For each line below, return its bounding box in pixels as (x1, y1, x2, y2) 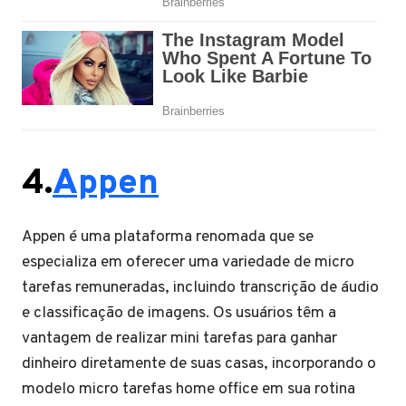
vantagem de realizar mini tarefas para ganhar (22, 328, 337, 350)
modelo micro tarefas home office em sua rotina (22, 379, 355, 401)
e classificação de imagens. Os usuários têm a (22, 303, 336, 324)
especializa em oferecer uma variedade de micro (22, 252, 354, 274)
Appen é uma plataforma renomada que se (22, 227, 314, 248)
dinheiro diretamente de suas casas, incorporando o (22, 353, 376, 375)
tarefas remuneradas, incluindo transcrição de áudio (22, 277, 379, 299)
